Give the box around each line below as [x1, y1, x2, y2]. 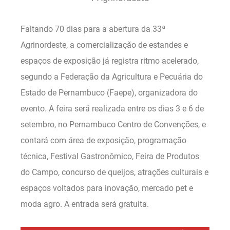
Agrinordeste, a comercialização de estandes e [21, 40, 188, 50]
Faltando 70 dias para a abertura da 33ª [21, 24, 165, 34]
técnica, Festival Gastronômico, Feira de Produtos [21, 151, 199, 161]
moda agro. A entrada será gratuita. [21, 199, 149, 209]
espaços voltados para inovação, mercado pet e [21, 183, 193, 193]
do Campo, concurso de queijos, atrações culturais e [21, 167, 208, 177]
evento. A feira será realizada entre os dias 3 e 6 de [21, 103, 204, 113]
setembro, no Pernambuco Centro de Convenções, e [21, 119, 206, 129]
